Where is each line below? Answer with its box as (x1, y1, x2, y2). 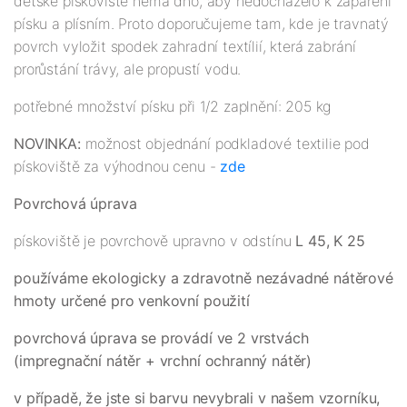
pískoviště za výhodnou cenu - (14, 157, 221, 176)
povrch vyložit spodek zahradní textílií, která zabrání (14, 37, 356, 56)
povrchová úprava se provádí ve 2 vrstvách (14, 329, 309, 348)
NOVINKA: (14, 134, 85, 154)
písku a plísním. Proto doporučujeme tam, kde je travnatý (14, 15, 390, 34)
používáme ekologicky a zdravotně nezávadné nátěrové (14, 269, 393, 288)
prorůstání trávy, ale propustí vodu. (14, 60, 242, 79)
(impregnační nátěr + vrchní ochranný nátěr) (14, 352, 313, 371)
